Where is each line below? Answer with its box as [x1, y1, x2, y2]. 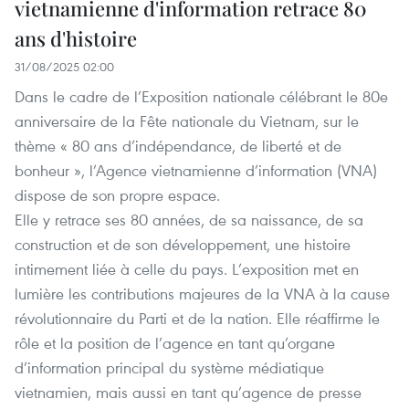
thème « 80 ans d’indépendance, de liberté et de [15, 135, 341, 157]
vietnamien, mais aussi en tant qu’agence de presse [15, 382, 362, 404]
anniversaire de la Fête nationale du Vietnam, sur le [15, 110, 359, 132]
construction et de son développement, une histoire [15, 234, 351, 256]
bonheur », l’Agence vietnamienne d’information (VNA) [15, 160, 377, 182]
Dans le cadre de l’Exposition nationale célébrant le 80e [15, 86, 388, 108]
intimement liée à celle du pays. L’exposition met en [15, 258, 359, 280]
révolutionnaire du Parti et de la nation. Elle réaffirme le [15, 308, 380, 330]
